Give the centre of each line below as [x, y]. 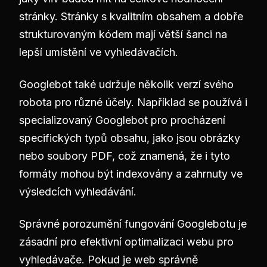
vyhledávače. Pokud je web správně [109, 260]
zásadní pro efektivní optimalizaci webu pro [126, 242]
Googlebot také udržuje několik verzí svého [126, 84]
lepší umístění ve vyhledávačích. [99, 52]
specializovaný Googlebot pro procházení [122, 120]
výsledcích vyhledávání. [78, 192]
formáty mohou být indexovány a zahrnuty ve [131, 174]
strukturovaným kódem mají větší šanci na [123, 34]
